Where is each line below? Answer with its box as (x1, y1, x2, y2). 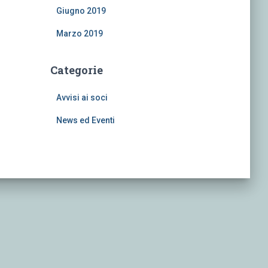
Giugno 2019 (56, 6, 106, 16)
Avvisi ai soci (56, 93, 108, 102)
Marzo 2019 (56, 29, 103, 38)
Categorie (50, 63, 103, 77)
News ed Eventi (56, 115, 115, 125)
